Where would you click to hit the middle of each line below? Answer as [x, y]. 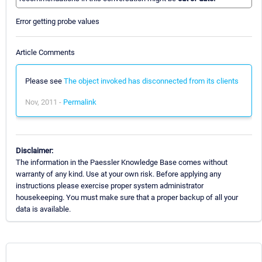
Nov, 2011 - [44, 102]
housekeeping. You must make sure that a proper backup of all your [127, 197]
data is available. [43, 209]
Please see [44, 81]
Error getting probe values [58, 22]
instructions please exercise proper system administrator [110, 185]
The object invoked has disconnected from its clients [151, 81]
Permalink [80, 102]
